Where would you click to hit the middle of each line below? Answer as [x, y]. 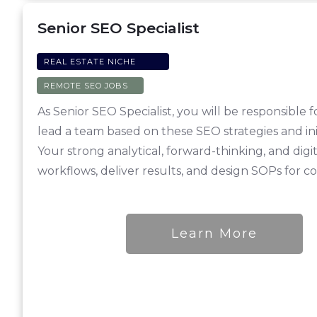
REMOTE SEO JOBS [86, 86]
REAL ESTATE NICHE [90, 62]
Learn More [215, 234]
